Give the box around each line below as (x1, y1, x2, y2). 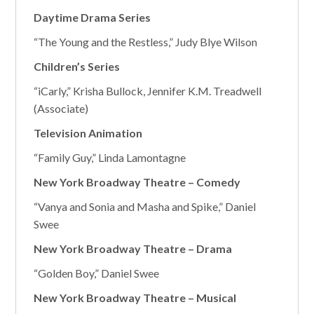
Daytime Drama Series (34, 11, 151, 24)
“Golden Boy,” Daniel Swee (34, 266, 160, 280)
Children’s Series (34, 60, 121, 73)
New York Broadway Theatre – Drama (34, 242, 233, 255)
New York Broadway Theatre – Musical (34, 291, 237, 304)
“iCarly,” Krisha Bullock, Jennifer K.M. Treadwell (34, 84, 262, 97)
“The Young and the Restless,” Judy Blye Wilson (34, 35, 258, 48)
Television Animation (34, 126, 143, 139)
